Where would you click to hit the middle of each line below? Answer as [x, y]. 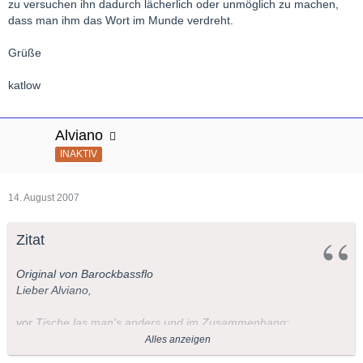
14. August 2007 [44, 197]
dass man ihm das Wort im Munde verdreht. [121, 20]
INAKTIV [79, 154]
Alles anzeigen [177, 339]
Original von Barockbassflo [85, 273]
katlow [24, 85]
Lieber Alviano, [54, 290]
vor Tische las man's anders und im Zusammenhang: [153, 322]
